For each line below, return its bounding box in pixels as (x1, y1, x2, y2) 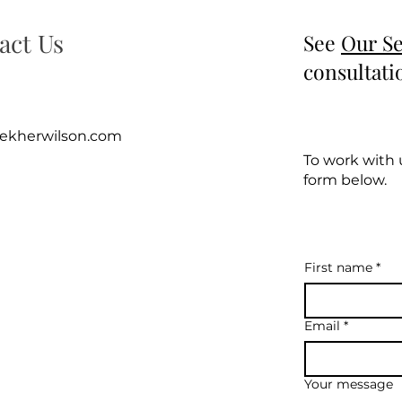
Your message (304, 376, 393, 393)
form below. (303, 171, 387, 189)
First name (304, 259, 372, 276)
